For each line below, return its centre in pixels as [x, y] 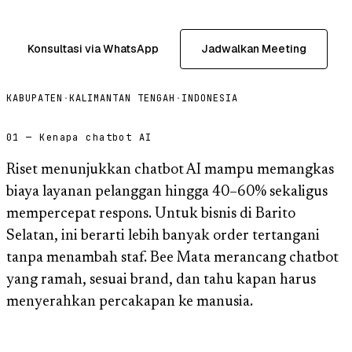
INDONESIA [209, 98]
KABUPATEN [35, 98]
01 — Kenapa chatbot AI [79, 137]
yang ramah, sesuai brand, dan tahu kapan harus [161, 280]
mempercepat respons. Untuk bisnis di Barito [151, 214]
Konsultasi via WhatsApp [93, 48]
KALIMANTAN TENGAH [122, 98]
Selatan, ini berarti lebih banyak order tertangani [163, 236]
